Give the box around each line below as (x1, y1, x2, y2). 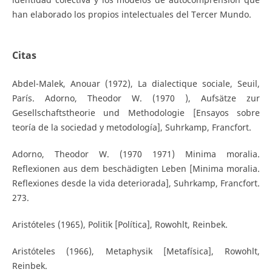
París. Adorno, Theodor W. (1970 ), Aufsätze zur (12, 92, 260, 104)
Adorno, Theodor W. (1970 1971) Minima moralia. (12, 148, 260, 160)
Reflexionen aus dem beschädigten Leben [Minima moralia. (12, 163, 260, 175)
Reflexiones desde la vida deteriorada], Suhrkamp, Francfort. (12, 177, 260, 189)
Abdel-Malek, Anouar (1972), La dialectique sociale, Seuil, (12, 78, 260, 90)
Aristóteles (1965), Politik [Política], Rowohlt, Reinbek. (12, 219, 228, 231)
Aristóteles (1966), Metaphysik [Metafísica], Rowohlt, (12, 245, 260, 257)
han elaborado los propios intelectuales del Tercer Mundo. (12, 8, 251, 21)
